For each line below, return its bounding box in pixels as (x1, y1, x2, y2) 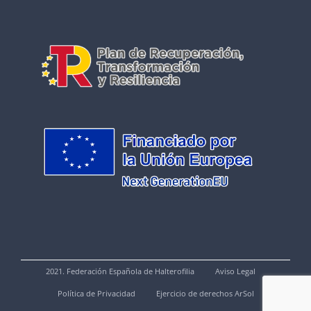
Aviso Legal (215, 266, 255, 277)
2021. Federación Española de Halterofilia (45, 266, 194, 277)
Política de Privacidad (57, 288, 135, 299)
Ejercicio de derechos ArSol (155, 288, 254, 299)
